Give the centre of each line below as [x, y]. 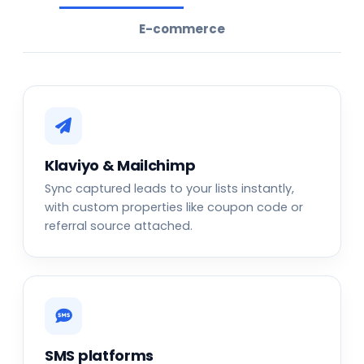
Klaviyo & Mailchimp [120, 165]
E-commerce [182, 28]
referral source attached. [119, 225]
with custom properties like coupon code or [174, 207]
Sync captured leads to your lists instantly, [169, 188]
